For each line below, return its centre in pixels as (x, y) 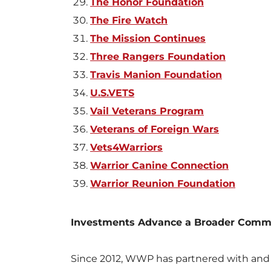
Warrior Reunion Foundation (163, 183)
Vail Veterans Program (147, 111)
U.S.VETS (112, 93)
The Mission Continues (148, 38)
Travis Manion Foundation (156, 74)
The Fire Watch (129, 20)
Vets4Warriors (126, 147)
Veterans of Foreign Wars (155, 129)
